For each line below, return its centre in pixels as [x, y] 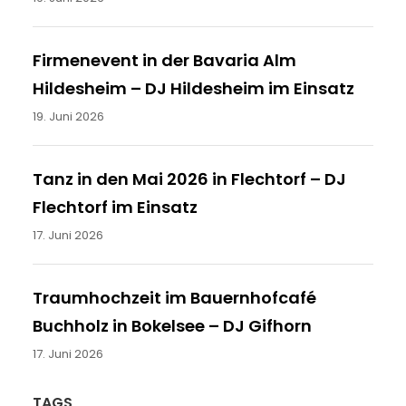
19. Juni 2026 [68, 116]
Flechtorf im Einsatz [115, 207]
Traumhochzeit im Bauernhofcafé [174, 297]
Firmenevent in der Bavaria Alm [164, 60]
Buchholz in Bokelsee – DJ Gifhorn [172, 325]
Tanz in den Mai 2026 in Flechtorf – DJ [189, 179]
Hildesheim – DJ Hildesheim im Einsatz [193, 88]
